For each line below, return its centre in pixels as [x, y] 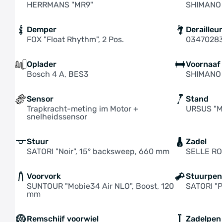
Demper [42, 29]
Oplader [42, 64]
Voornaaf [203, 64]
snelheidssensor [57, 117]
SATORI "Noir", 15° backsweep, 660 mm [98, 151]
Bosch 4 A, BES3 [58, 74]
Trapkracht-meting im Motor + [83, 109]
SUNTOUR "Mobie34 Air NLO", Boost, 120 [100, 186]
